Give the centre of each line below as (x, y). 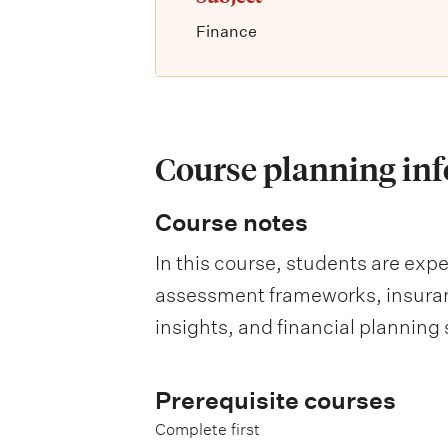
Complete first (207, 430)
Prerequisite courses (275, 400)
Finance (226, 32)
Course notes (231, 222)
